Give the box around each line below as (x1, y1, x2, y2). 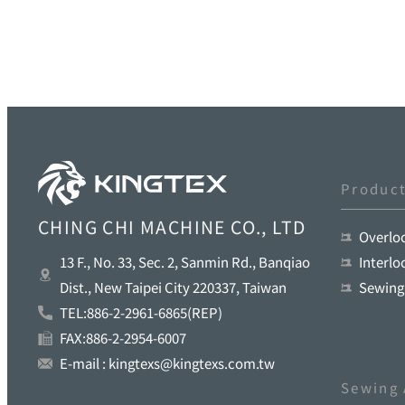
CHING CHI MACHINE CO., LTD (38, 214, 306, 240)
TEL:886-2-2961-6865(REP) (60, 303, 222, 323)
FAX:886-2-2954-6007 (60, 328, 186, 348)
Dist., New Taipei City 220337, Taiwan (60, 278, 287, 297)
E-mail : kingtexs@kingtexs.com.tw (60, 353, 275, 373)
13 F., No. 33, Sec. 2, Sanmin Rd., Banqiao (60, 252, 310, 272)
